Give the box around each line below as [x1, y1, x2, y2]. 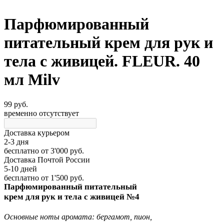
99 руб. [4, 99, 28, 108]
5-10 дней [4, 164, 37, 173]
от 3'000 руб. [39, 146, 84, 155]
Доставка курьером [4, 128, 69, 137]
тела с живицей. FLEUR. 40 [4, 52, 200, 70]
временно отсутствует [4, 108, 79, 117]
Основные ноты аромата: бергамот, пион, [4, 212, 154, 221]
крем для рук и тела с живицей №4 [4, 192, 139, 201]
